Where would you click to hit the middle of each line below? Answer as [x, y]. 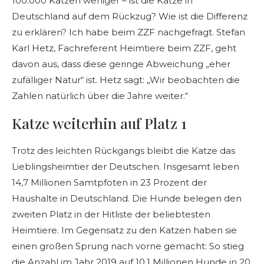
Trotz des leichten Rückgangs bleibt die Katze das [123, 151]
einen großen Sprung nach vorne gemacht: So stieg [128, 246]
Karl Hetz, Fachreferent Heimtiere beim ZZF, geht [124, 48]
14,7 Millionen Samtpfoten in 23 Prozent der [109, 183]
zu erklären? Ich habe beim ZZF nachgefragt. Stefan [128, 32]
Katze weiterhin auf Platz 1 [99, 123]
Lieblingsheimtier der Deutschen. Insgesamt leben [126, 167]
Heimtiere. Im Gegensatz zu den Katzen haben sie [124, 230]
